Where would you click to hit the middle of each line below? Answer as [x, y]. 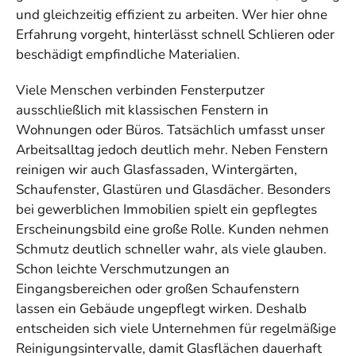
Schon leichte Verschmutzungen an [123, 269]
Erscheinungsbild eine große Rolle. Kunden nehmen [172, 230]
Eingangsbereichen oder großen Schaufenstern [158, 289]
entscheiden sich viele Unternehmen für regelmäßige [176, 329]
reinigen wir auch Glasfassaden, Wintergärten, [157, 170]
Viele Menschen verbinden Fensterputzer [140, 91]
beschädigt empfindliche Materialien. [128, 55]
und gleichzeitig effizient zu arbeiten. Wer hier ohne [172, 15]
